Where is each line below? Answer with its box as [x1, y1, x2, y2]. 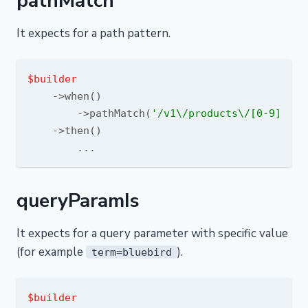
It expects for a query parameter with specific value [16, 225, 288, 241]
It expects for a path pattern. [16, 25, 170, 41]
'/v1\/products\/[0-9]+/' [151, 107, 300, 119]
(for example [16, 244, 86, 260]
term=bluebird [91, 246, 172, 258]
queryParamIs [16, 188, 140, 214]
